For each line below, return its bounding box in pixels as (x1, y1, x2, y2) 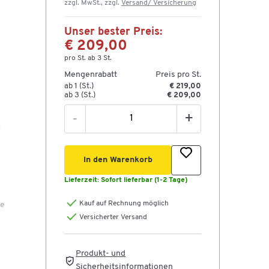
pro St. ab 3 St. (64, 55, 112, 62)
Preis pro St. (156, 70, 201, 79)
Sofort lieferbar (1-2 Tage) (101, 177, 187, 184)
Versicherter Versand (79, 214, 147, 221)
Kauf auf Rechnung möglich (79, 200, 169, 207)
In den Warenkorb (83, 156, 153, 165)
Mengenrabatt (64, 70, 117, 79)
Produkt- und (76, 249, 125, 259)
